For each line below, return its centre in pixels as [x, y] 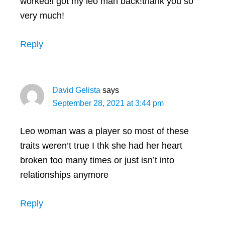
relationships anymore [64, 175]
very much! [42, 15]
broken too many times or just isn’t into [97, 160]
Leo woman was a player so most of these [104, 131]
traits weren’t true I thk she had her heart [101, 145]
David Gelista [76, 90]
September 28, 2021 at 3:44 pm [108, 103]
